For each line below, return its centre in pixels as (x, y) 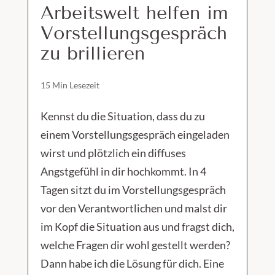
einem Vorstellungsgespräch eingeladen (135, 134)
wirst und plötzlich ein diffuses (113, 153)
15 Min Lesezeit (70, 85)
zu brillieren (92, 53)
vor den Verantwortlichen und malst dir (134, 208)
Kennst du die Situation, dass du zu (122, 116)
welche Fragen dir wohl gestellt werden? (135, 245)
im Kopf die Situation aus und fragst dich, (137, 226)
